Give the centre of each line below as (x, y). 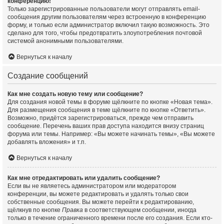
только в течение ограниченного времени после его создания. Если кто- (110, 218)
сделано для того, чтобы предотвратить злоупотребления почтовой (105, 33)
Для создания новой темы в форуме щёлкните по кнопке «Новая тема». (110, 102)
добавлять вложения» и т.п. (47, 142)
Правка (72, 210)
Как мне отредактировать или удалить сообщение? (84, 178)
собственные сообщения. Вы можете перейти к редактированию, (101, 202)
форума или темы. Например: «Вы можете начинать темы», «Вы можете (111, 134)
